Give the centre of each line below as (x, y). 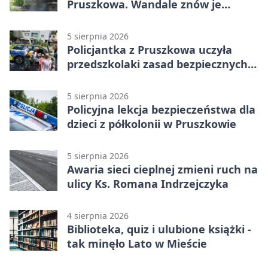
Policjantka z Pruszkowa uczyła (150, 49)
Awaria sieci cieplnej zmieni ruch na (162, 169)
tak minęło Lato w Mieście (137, 243)
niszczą (86, 18)
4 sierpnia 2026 (98, 215)
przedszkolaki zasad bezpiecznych (157, 64)
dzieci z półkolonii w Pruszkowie (152, 124)
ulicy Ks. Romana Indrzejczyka (148, 183)
